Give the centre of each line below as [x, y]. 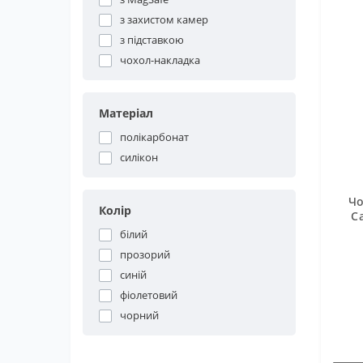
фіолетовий [149, 295]
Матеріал [126, 113]
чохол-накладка [160, 60]
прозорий [145, 254]
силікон [139, 157]
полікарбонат [154, 137]
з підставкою [152, 40]
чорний [139, 315]
